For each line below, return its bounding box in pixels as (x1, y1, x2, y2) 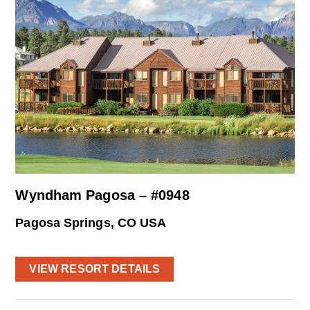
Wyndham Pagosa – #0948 (15, 187, 190, 203)
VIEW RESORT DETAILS (29, 263, 161, 275)
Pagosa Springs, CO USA (15, 215, 167, 230)
